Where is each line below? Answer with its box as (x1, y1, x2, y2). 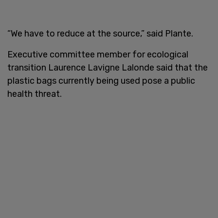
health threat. (7, 88, 62, 99)
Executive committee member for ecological (7, 49, 188, 60)
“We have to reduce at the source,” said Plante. (7, 28, 193, 39)
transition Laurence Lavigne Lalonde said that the (7, 62, 208, 73)
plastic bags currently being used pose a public (7, 75, 195, 86)
